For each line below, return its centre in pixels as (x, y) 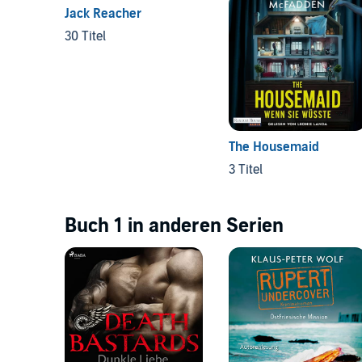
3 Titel (245, 169)
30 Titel (85, 36)
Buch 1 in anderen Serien (174, 225)
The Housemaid (274, 147)
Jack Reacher (103, 13)
